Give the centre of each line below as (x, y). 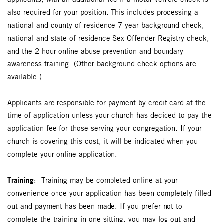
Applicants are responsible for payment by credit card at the (107, 103)
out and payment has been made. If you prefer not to (95, 207)
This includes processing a (155, 13)
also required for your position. (59, 13)
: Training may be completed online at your (106, 181)
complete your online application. (62, 155)
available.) (25, 78)
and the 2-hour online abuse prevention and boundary (95, 52)
